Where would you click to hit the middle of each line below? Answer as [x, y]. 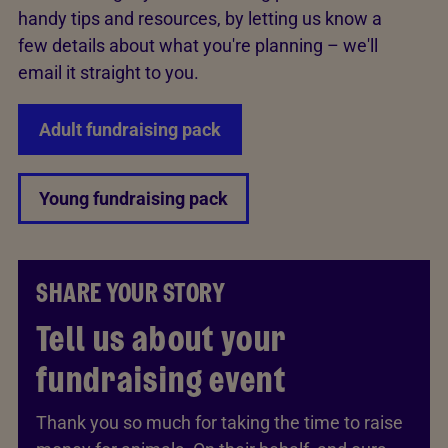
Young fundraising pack [133, 199]
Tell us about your [161, 339]
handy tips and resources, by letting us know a [200, 19]
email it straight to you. [108, 73]
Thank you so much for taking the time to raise [219, 423]
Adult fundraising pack [130, 130]
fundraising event [161, 380]
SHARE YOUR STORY [130, 293]
